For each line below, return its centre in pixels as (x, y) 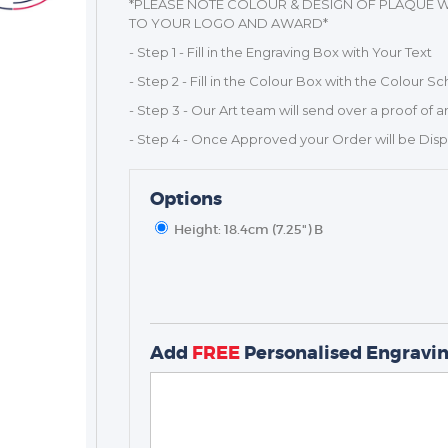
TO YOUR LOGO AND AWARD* (228, 23)
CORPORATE (173, 385)
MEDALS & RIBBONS (201, 329)
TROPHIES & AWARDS (208, 301)
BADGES (158, 357)
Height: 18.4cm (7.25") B (248, 229)
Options (185, 199)
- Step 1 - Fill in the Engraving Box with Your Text (280, 52)
